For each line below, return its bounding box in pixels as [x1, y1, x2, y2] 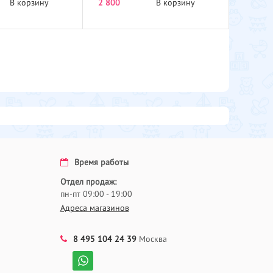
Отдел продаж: [60, 177, 116, 186]
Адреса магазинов [60, 204, 129, 213]
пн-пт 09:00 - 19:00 [60, 190, 132, 199]
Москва [136, 235, 167, 244]
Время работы [74, 158, 129, 167]
